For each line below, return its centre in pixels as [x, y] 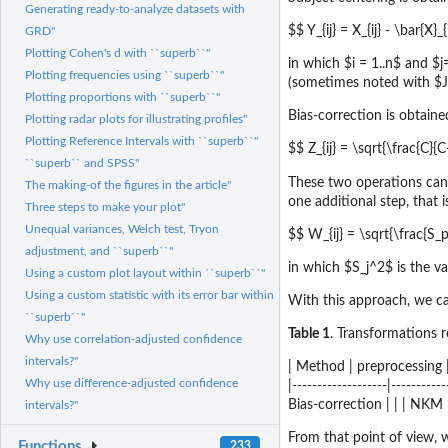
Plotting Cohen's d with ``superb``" [117, 53]
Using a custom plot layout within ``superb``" [145, 273]
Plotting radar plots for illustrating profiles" [136, 119]
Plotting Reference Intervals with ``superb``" [141, 141]
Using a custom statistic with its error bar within [149, 295]
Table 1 [309, 333]
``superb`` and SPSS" [82, 163]
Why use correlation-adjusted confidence [133, 339]
